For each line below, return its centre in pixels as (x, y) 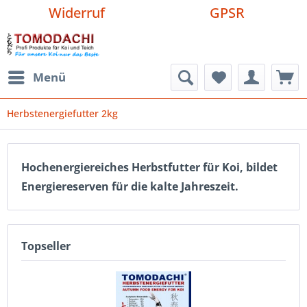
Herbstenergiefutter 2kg (62, 113)
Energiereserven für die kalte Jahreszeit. (130, 186)
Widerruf (77, 13)
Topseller (46, 246)
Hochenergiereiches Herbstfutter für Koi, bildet (149, 167)
